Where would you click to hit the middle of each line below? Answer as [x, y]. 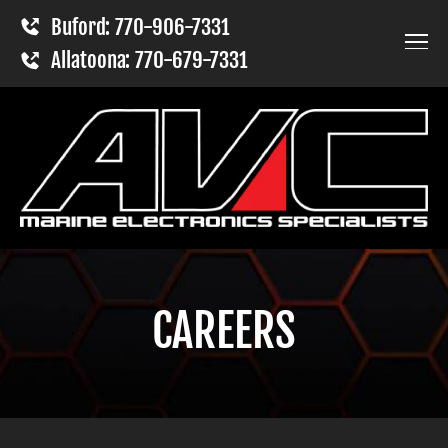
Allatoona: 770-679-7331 [148, 60]
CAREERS [224, 330]
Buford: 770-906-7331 [139, 26]
